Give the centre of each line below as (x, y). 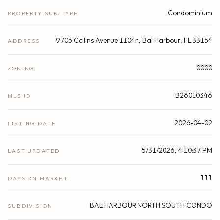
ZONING (21, 68)
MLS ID (20, 96)
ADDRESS (24, 41)
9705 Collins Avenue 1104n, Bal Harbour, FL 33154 (134, 40)
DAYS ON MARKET (38, 178)
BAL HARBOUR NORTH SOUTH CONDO (151, 205)
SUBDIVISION (30, 206)
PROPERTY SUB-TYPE (43, 13)
